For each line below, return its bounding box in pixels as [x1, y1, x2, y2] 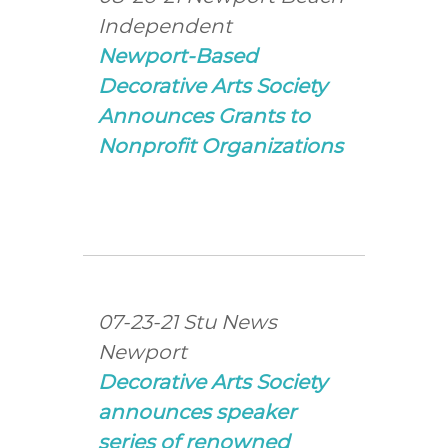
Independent [98, 13, 233, 38]
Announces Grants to [98, 103, 311, 128]
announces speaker [98, 399, 297, 424]
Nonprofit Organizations [98, 133, 344, 158]
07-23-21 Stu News [98, 309, 278, 334]
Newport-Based [98, 43, 259, 68]
